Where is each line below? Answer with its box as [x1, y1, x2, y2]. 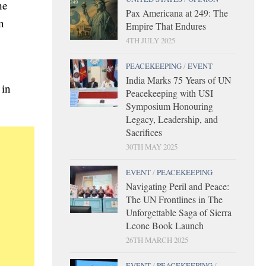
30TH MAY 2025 [126, 141, 178, 152]
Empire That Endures [126, 19, 206, 32]
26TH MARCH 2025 [126, 234, 188, 245]
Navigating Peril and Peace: [126, 179, 229, 192]
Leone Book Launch [126, 218, 204, 232]
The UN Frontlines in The [126, 192, 223, 205]
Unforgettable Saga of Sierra [126, 205, 232, 218]
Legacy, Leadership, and [126, 112, 218, 125]
